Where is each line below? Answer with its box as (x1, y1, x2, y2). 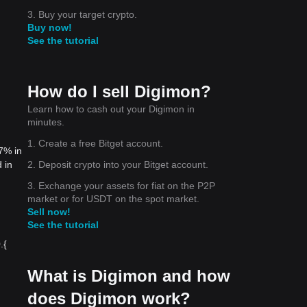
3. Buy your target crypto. (27, 8, 137, 20)
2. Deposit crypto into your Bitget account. (27, 158, 208, 170)
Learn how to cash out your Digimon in (27, 103, 195, 114)
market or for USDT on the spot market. (27, 193, 199, 204)
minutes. (27, 116, 64, 127)
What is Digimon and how (27, 266, 230, 285)
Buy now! (27, 21, 72, 33)
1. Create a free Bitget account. (27, 137, 163, 149)
